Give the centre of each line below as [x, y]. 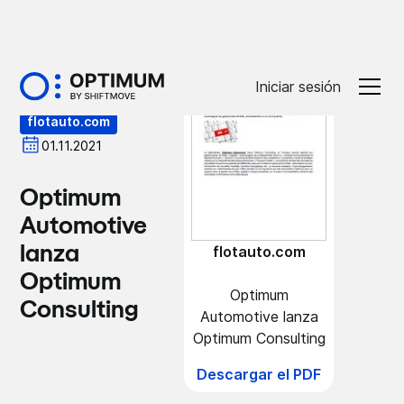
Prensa [102, 68]
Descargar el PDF [259, 375]
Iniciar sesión [298, 87]
